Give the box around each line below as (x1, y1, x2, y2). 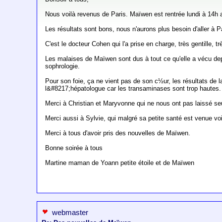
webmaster (52, 208, 89, 217)
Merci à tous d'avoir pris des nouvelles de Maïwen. (45, 129, 191, 137)
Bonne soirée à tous (45, 144, 103, 152)
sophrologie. (45, 62, 80, 70)
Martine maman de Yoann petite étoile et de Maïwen (45, 159, 195, 167)
